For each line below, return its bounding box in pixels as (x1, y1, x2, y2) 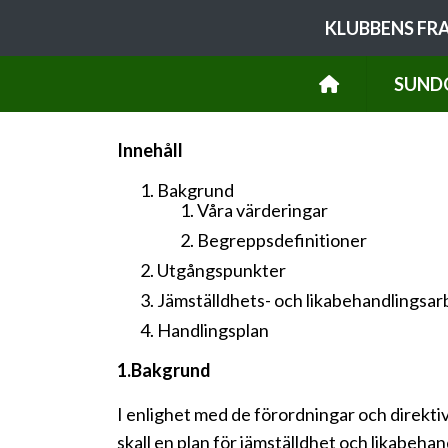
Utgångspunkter (157, 259, 286, 281)
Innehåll (117, 139, 183, 161)
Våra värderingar (197, 199, 328, 221)
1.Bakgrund (117, 359, 211, 381)
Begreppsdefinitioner (197, 229, 367, 251)
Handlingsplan (157, 319, 269, 341)
